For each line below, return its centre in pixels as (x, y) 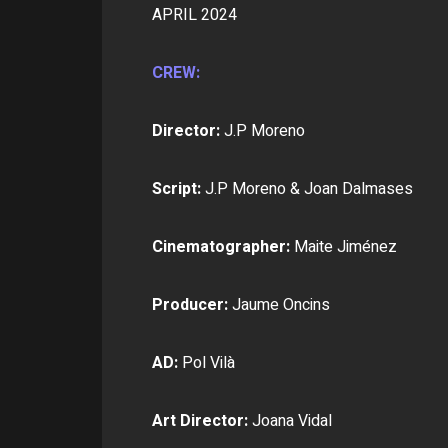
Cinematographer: (223, 247)
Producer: (192, 305)
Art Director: (202, 421)
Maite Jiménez (345, 247)
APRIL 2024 (194, 15)
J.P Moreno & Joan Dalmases (307, 189)
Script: (176, 189)
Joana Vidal (292, 421)
